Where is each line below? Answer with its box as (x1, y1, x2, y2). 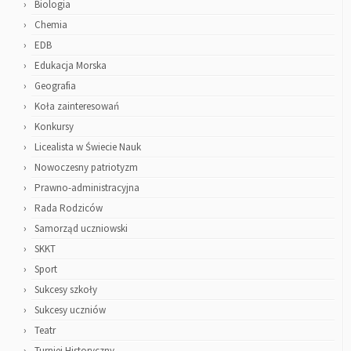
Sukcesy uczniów (34, 303, 106, 317)
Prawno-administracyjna (34, 181, 139, 194)
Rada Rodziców (34, 201, 103, 215)
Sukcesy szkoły (34, 283, 97, 296)
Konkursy (34, 120, 74, 133)
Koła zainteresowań (34, 100, 119, 113)
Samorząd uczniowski (34, 222, 128, 235)
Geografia (34, 79, 76, 92)
